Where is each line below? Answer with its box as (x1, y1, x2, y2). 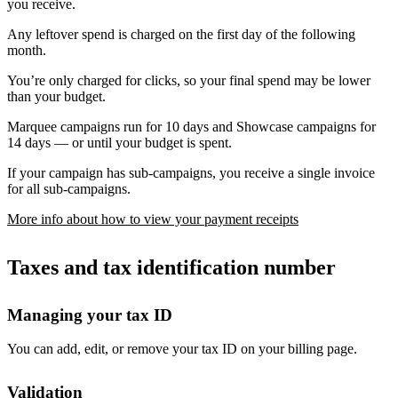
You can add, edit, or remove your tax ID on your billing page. (7, 341, 357, 357)
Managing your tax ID (7, 305, 172, 324)
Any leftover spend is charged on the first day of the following (7, 26, 355, 42)
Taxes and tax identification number (7, 255, 336, 279)
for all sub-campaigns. (7, 180, 131, 196)
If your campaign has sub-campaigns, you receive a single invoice (7, 164, 375, 180)
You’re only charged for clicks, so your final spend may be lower (7, 72, 370, 88)
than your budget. (7, 88, 106, 104)
